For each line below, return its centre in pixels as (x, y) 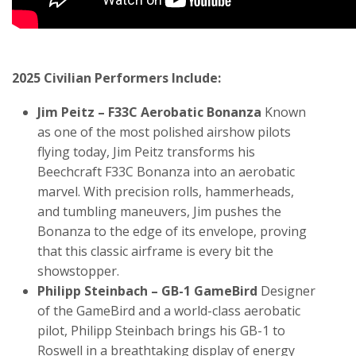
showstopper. (78, 271)
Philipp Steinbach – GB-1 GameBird (147, 290)
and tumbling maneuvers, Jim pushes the (159, 211)
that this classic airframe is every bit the (155, 251)
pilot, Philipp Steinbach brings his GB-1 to (161, 330)
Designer (286, 290)
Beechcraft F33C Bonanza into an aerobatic (166, 171)
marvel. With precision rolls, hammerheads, (166, 191)
